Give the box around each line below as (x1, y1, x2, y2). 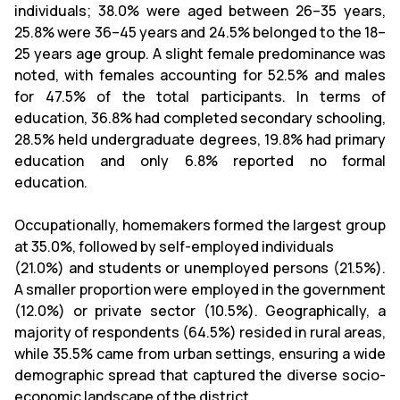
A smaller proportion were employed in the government (14, 279, 386, 299)
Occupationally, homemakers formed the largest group (14, 215, 386, 235)
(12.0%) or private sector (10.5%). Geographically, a (14, 301, 386, 321)
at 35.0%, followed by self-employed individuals (14, 237, 337, 256)
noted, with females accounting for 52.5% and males (14, 65, 386, 85)
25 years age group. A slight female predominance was (14, 44, 386, 63)
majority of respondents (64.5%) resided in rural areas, (14, 322, 386, 342)
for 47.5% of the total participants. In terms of (14, 87, 386, 106)
